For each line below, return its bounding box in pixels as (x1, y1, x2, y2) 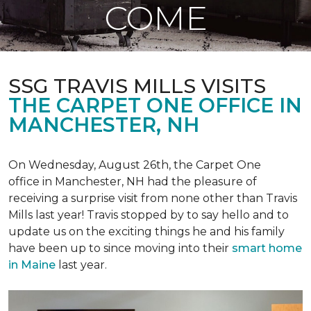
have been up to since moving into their (8, 242, 232, 255)
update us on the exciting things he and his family (8, 225, 285, 238)
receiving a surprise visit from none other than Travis (8, 192, 297, 205)
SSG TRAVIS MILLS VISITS (8, 74, 266, 98)
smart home (232, 242, 302, 255)
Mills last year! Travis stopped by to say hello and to (8, 208, 289, 221)
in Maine (8, 258, 56, 271)
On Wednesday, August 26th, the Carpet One (8, 158, 261, 171)
